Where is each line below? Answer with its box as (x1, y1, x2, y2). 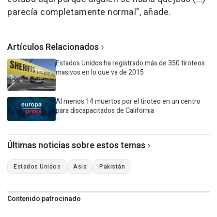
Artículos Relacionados (7, 41, 99, 54)
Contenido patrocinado (7, 194, 81, 204)
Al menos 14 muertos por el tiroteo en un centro (56, 96, 201, 107)
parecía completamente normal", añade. (7, 6, 171, 19)
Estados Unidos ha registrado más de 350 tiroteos (56, 58, 205, 69)
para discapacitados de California (56, 106, 154, 116)
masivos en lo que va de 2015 (56, 67, 144, 78)
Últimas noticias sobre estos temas (7, 139, 145, 153)
